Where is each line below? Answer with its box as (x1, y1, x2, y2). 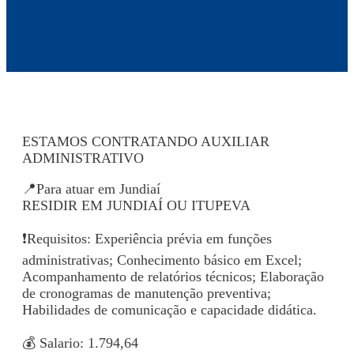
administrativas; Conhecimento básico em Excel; (22, 251, 302, 268)
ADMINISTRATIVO (22, 149, 144, 166)
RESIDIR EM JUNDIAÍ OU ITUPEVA (22, 197, 250, 213)
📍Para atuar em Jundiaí (22, 180, 160, 197)
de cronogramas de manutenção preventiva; (22, 284, 271, 301)
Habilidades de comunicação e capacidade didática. (22, 301, 317, 318)
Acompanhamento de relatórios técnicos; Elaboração (22, 268, 324, 284)
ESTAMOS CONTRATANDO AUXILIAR (22, 133, 269, 149)
